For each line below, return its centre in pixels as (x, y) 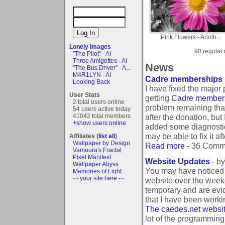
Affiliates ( (84, 136)
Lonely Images (90, 46)
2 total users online (99, 102)
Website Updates (178, 161)
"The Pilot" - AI (92, 53)
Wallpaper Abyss (96, 164)
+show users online (99, 123)
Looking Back (91, 82)
